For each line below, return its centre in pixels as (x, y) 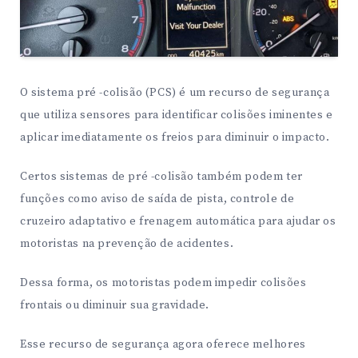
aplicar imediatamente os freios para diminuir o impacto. (175, 138)
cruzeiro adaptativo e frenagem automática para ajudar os (178, 222)
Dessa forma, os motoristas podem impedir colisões (163, 282)
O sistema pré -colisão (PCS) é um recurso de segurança (175, 93)
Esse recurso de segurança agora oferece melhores (163, 344)
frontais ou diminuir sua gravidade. (115, 305)
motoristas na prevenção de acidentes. (127, 244)
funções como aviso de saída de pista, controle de (157, 199)
